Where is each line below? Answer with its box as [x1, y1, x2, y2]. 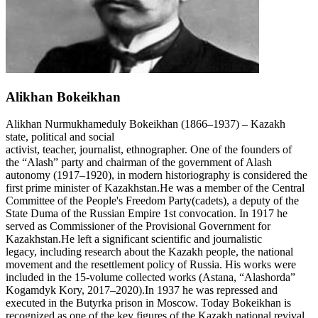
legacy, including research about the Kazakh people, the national [6, 246, 293, 258]
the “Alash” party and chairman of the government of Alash [6, 156, 272, 169]
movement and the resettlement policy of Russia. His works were [6, 258, 296, 271]
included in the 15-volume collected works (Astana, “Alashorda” [6, 271, 295, 284]
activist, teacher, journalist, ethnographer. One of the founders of [6, 143, 292, 156]
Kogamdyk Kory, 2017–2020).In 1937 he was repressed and [6, 284, 278, 297]
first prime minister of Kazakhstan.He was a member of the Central [6, 182, 305, 194]
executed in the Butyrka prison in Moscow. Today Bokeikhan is [6, 297, 291, 309]
